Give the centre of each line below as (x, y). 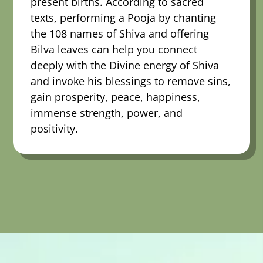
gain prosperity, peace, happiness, (116, 97)
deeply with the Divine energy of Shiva (125, 65)
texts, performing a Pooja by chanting (124, 17)
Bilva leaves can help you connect (114, 49)
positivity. (55, 128)
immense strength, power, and (107, 112)
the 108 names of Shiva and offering (120, 33)
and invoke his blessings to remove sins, (131, 81)
